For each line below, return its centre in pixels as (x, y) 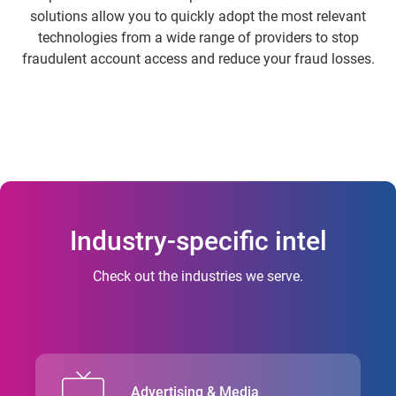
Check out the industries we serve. (198, 277)
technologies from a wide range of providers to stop (198, 38)
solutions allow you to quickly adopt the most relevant (198, 17)
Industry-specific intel (198, 241)
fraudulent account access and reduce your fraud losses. (198, 59)
